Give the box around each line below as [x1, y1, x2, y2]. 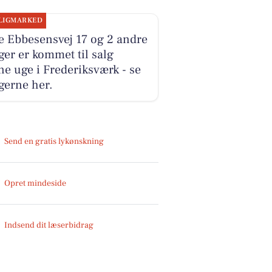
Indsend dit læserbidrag [4, 219, 94, 231]
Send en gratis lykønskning [4, 135, 104, 147]
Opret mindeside [4, 177, 67, 189]
